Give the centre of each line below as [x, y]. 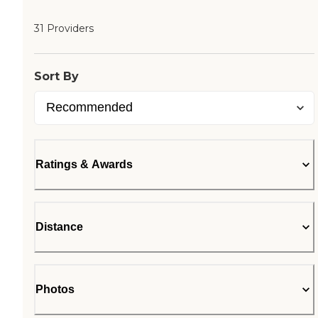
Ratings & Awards [84, 164]
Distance [59, 227]
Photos [55, 289]
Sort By [56, 76]
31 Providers [64, 28]
